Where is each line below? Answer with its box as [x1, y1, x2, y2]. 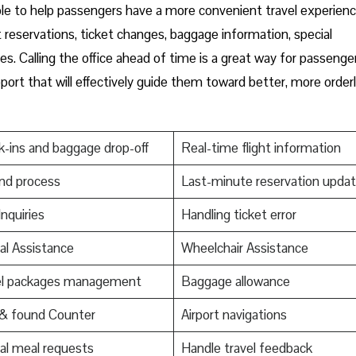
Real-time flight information [180, 138, 341, 157]
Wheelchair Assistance [180, 238, 308, 257]
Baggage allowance [180, 272, 290, 290]
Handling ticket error [180, 205, 296, 223]
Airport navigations [180, 305, 287, 323]
